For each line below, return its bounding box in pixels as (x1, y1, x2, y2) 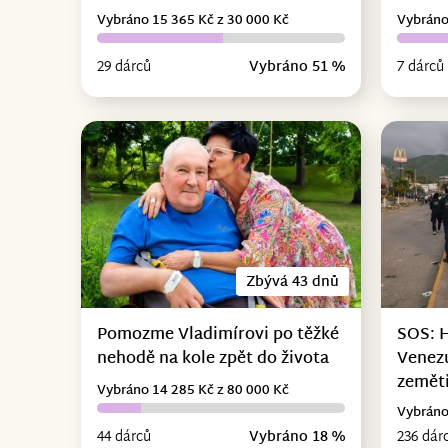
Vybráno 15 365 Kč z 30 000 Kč (96, 8, 289, 33)
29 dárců (96, 54, 151, 80)
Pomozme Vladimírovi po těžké (96, 320, 339, 350)
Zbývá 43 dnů (246, 269, 340, 295)
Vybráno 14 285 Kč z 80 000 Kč (96, 378, 289, 403)
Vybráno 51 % (249, 54, 346, 80)
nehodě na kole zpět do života (96, 344, 329, 374)
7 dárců (397, 54, 445, 80)
